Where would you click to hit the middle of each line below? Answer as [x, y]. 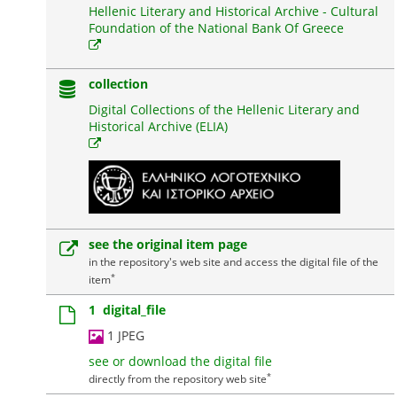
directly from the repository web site [177, 379]
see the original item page [167, 244]
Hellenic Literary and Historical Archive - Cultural [233, 11]
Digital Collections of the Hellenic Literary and [224, 109]
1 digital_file [127, 310]
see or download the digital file [180, 362]
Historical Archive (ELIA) [158, 126]
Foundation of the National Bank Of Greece [216, 28]
